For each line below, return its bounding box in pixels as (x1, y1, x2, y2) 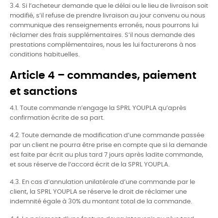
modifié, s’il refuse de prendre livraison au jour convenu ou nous (10, 13, 205, 19)
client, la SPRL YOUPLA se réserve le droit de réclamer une (10, 189, 187, 195)
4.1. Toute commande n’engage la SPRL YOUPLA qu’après (10, 105, 186, 111)
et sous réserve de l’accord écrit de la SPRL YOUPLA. (10, 162, 170, 168)
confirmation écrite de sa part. (10, 115, 105, 121)
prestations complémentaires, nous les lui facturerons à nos (10, 42, 196, 48)
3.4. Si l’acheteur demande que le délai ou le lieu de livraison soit (10, 3, 208, 9)
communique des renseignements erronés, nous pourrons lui (10, 22, 199, 29)
